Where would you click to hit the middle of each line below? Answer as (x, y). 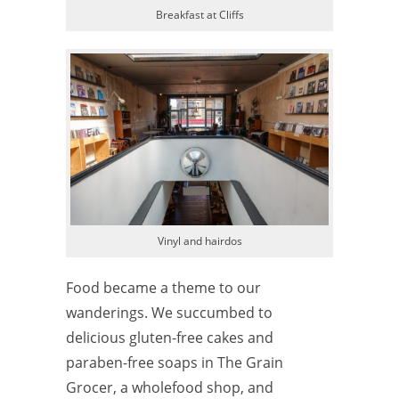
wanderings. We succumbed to (169, 313)
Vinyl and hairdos (199, 241)
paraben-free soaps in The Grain (175, 363)
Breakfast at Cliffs (199, 14)
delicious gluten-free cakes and (170, 338)
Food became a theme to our (163, 288)
